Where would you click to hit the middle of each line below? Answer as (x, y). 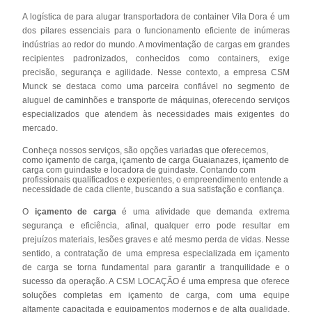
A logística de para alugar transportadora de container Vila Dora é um (156, 16)
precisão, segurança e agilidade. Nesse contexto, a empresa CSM (156, 72)
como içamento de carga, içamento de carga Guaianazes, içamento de (156, 160)
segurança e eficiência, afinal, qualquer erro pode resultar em (156, 225)
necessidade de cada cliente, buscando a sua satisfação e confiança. (154, 189)
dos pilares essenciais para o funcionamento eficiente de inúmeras (156, 30)
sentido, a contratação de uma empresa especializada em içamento (156, 253)
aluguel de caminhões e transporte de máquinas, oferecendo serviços (156, 100)
